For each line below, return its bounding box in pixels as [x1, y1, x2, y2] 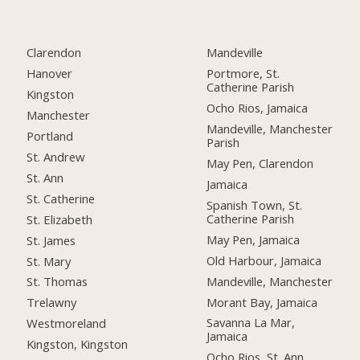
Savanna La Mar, [207, 314, 296, 331]
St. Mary [27, 252, 72, 269]
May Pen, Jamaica [207, 231, 301, 247]
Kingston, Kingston [27, 336, 129, 353]
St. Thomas [27, 273, 88, 290]
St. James [27, 231, 76, 248]
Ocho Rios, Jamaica [207, 100, 309, 117]
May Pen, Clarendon [207, 155, 314, 172]
